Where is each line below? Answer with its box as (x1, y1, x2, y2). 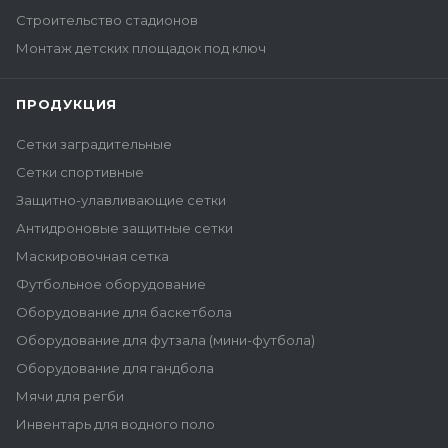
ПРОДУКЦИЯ (16, 96, 118, 112)
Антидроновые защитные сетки (16, 220, 233, 236)
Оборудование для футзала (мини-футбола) (16, 332, 315, 348)
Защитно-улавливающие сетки (16, 192, 226, 208)
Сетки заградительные (16, 136, 172, 152)
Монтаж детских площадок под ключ (16, 40, 266, 56)
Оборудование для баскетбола (16, 304, 232, 320)
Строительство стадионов (16, 12, 198, 28)
